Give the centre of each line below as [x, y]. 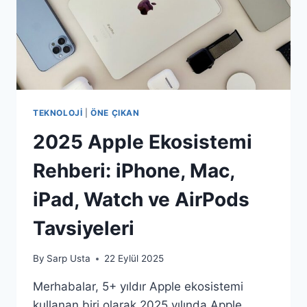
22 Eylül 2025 [134, 259]
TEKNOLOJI [58, 112]
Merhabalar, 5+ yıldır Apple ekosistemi [138, 287]
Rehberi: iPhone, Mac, [134, 170]
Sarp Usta [69, 259]
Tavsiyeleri [84, 228]
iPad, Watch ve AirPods [141, 199]
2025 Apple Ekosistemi [143, 142]
